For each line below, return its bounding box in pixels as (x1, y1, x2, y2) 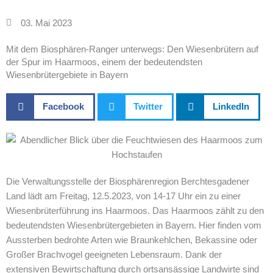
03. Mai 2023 (20, 17, 72, 28)
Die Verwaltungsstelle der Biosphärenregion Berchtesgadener (6, 175, 249, 186)
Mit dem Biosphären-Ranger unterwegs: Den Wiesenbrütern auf (6, 43, 258, 54)
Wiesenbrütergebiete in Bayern (6, 69, 128, 80)
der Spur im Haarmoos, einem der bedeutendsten (6, 56, 202, 67)
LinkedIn (212, 101, 249, 112)
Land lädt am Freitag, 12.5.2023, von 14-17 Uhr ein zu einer (6, 190, 241, 201)
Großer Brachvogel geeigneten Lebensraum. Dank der (6, 249, 222, 260)
